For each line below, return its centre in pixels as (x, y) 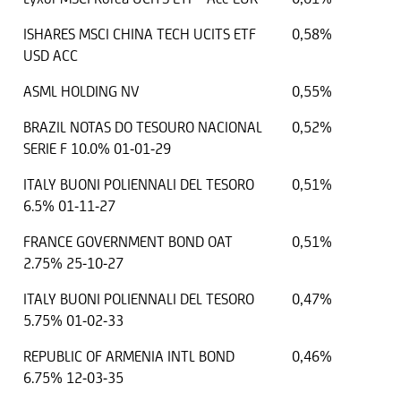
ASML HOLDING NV (81, 92)
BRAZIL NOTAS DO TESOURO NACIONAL (143, 128)
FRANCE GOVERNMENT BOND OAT (128, 242)
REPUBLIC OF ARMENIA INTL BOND (129, 357)
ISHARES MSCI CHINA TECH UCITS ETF (140, 34)
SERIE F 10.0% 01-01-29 (97, 149)
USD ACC (51, 56)
